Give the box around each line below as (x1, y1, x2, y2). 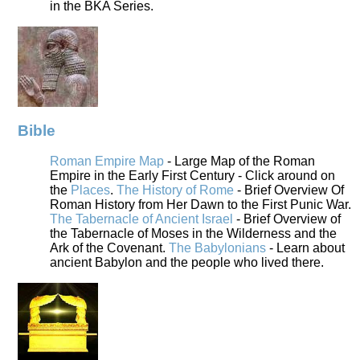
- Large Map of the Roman (164, 154, 315, 169)
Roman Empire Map (50, 154, 164, 169)
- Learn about (266, 241, 345, 256)
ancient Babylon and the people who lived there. (50, 256, 324, 270)
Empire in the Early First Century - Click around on (50, 169, 335, 183)
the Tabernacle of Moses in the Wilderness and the (50, 227, 337, 241)
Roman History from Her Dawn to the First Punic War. (50, 198, 351, 212)
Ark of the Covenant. (50, 241, 166, 256)
